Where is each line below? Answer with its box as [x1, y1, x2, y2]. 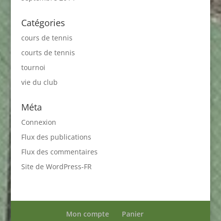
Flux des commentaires [21, 147, 98, 156]
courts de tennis [21, 47, 75, 57]
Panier [122, 209, 144, 219]
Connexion [21, 117, 56, 127]
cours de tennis [21, 33, 73, 42]
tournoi [21, 62, 45, 72]
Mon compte [66, 209, 110, 219]
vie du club [21, 77, 58, 87]
